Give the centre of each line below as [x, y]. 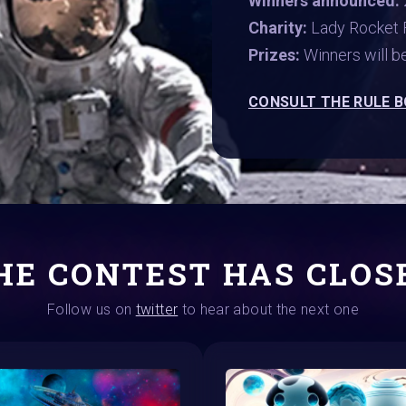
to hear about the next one [268, 309]
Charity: [280, 27]
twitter [157, 309]
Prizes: [274, 54]
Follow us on [92, 309]
